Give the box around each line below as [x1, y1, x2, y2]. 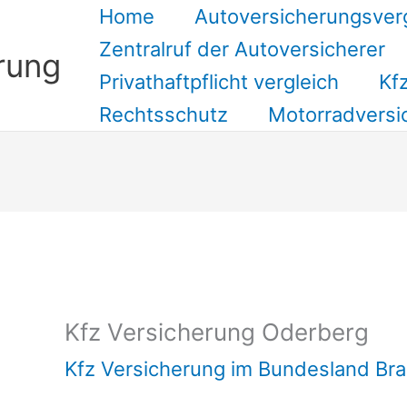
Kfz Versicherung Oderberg [64, 318, 369, 347]
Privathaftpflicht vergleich [99, 70, 339, 94]
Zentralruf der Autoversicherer [99, 37, 385, 61]
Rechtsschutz [99, 103, 228, 126]
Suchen [19, 263, 90, 288]
